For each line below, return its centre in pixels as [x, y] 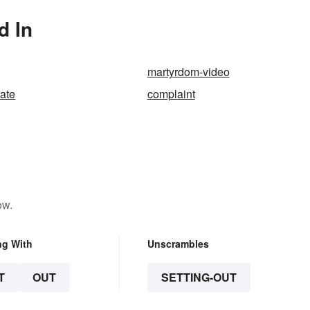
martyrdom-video [188, 72]
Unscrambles [178, 244]
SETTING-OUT [199, 277]
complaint [171, 94]
